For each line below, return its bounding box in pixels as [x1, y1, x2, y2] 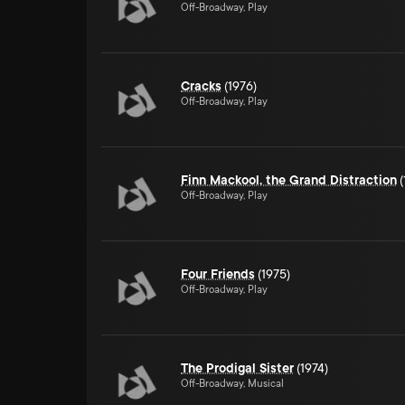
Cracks [181, 79, 221, 93]
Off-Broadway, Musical [181, 378, 284, 390]
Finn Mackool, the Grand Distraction [181, 173, 397, 187]
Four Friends [181, 267, 255, 281]
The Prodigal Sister [181, 361, 294, 375]
